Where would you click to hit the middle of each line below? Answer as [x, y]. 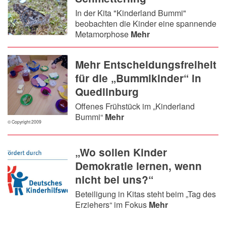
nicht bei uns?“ [115, 179]
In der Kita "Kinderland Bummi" [131, 13]
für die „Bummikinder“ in [138, 78]
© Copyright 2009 [24, 121]
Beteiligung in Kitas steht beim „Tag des [146, 194]
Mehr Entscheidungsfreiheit [146, 64]
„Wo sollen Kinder [121, 152]
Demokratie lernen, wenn [139, 165]
